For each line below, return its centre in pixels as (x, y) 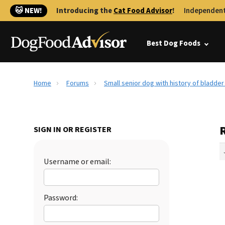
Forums (78, 83)
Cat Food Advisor (143, 11)
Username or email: (77, 162)
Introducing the (85, 11)
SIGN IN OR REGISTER (73, 130)
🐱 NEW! (29, 11)
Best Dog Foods (174, 43)
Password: (61, 198)
